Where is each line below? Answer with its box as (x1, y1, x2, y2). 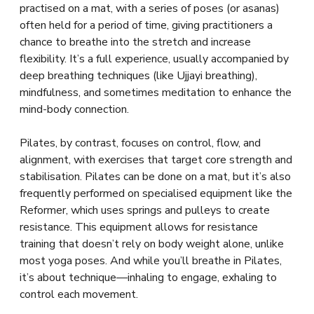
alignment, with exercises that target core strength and (20, 152, 292, 168)
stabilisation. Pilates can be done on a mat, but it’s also (20, 169, 291, 184)
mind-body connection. (20, 102, 129, 117)
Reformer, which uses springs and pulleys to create (20, 203, 270, 218)
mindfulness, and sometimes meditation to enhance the (20, 85, 292, 100)
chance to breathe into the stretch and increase (20, 34, 251, 50)
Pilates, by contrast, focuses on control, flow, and (20, 135, 261, 151)
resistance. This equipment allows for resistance (20, 219, 258, 235)
